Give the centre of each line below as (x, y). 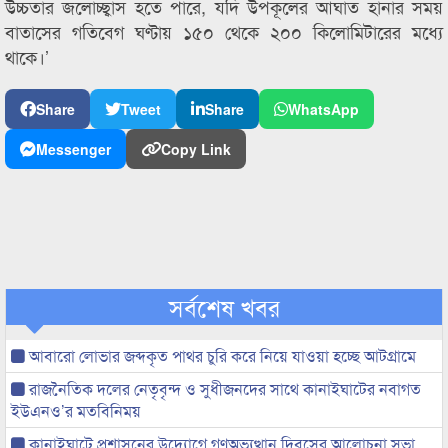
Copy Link (196, 149)
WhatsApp (323, 109)
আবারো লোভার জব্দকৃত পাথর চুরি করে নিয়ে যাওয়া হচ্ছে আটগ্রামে (220, 355)
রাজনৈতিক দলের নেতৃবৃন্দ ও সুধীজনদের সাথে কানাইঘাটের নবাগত (223, 388)
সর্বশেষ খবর (224, 306)
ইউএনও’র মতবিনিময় (76, 410)
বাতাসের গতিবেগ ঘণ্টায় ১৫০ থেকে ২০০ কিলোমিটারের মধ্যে (224, 31)
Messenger (73, 149)
